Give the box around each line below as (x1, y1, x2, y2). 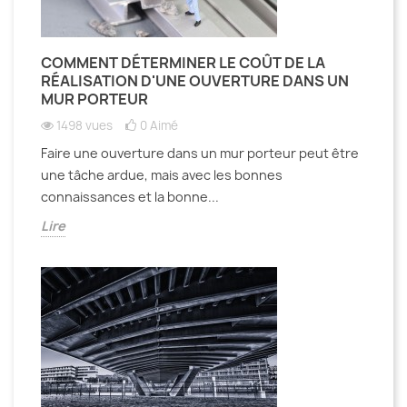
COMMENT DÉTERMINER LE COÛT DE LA (41, 52, 325, 73)
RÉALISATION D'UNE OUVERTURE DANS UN (41, 70, 349, 91)
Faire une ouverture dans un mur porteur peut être (41, 144, 359, 162)
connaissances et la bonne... (41, 187, 219, 205)
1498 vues (56, 116, 113, 134)
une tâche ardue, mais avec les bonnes (41, 165, 283, 184)
